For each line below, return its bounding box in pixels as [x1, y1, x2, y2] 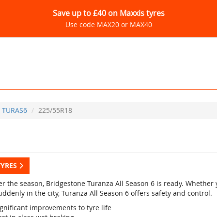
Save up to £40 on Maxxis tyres [52, 8, 165, 18]
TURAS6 [2, 106, 27, 115]
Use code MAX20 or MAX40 [65, 20, 152, 29]
